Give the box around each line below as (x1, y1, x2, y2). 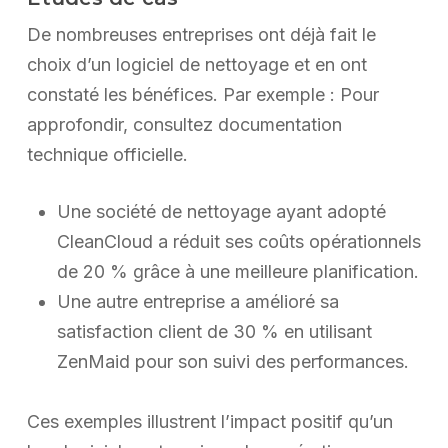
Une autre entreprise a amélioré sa (56, 291, 339, 313)
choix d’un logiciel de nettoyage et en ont (26, 54, 367, 76)
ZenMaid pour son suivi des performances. (56, 351, 409, 373)
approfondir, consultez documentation (26, 114, 342, 136)
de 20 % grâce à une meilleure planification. (56, 261, 419, 283)
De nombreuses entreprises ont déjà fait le (26, 24, 376, 46)
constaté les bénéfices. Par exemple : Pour (26, 84, 379, 106)
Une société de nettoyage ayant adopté (56, 201, 386, 223)
